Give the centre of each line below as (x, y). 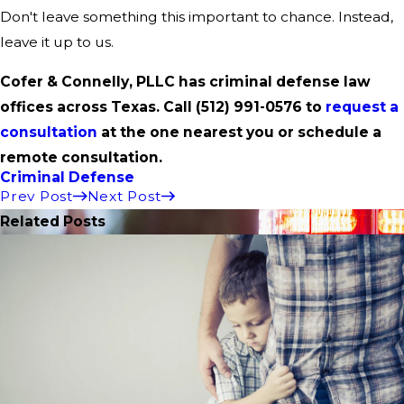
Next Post (124, 196)
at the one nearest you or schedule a (239, 132)
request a (362, 106)
